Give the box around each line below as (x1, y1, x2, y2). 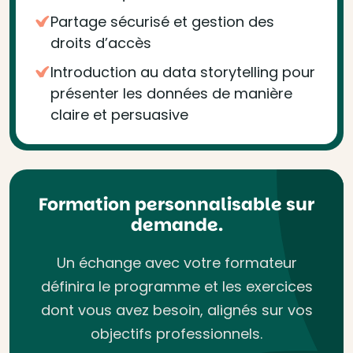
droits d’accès (50, 33, 151, 53)
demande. (130, 213, 223, 237)
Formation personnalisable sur (39, 192, 314, 217)
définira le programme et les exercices (40, 277, 313, 296)
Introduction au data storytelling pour (50, 62, 315, 82)
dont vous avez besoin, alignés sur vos (40, 300, 313, 320)
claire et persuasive (50, 105, 188, 124)
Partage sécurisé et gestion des (50, 12, 274, 32)
